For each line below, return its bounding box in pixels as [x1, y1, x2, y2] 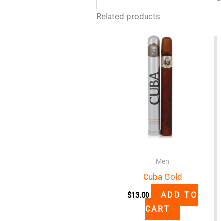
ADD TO [161, 190, 198, 200]
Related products [96, 11, 161, 22]
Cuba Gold [143, 172, 183, 182]
